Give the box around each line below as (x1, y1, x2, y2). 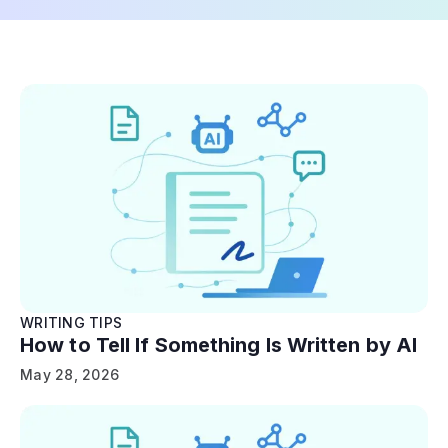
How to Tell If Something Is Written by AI (20, 332, 418, 357)
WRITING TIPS (20, 313, 122, 331)
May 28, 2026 (20, 365, 119, 383)
